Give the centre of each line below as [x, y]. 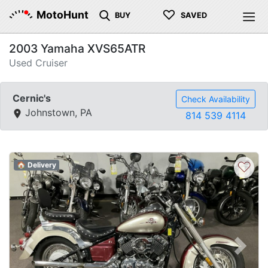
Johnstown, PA [57, 112]
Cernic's [32, 98]
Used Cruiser [38, 63]
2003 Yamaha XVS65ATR [77, 48]
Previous [47, 253]
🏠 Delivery [36, 165]
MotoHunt [63, 15]
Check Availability [216, 99]
